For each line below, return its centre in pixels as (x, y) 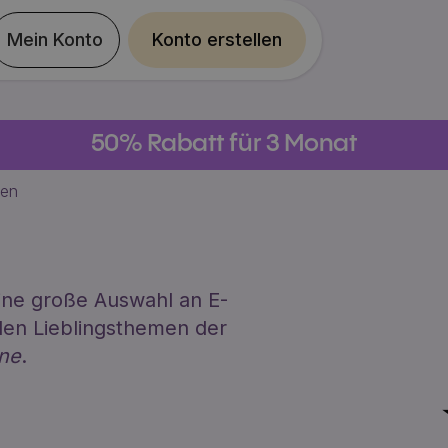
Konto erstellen (217, 39)
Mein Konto (55, 39)
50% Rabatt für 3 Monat (224, 144)
